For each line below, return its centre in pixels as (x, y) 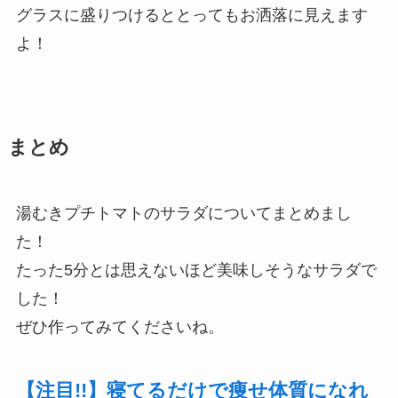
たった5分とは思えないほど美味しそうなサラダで (196, 271)
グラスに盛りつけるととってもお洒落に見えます (191, 16)
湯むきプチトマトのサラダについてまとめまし (183, 214)
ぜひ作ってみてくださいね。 (119, 327)
